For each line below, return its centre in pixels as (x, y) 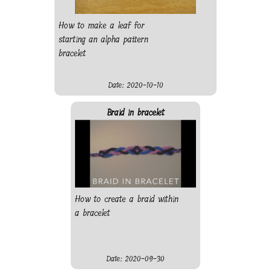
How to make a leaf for (102, 25)
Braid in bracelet (135, 113)
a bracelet (93, 213)
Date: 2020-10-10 (135, 85)
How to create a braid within (127, 199)
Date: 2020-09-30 (135, 259)
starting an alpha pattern (103, 39)
